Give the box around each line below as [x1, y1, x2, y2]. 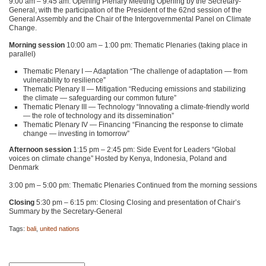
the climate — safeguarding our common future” [23, 94, 176, 103]
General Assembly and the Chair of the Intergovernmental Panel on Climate [9, 14, 251, 23]
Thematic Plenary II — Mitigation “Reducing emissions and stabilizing [23, 85, 246, 94]
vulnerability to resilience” [23, 76, 106, 85]
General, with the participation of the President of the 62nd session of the [9, 5, 242, 14]
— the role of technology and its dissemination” [23, 112, 174, 121]
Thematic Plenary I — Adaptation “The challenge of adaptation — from [23, 67, 248, 76]
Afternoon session [9, 145, 71, 154]
